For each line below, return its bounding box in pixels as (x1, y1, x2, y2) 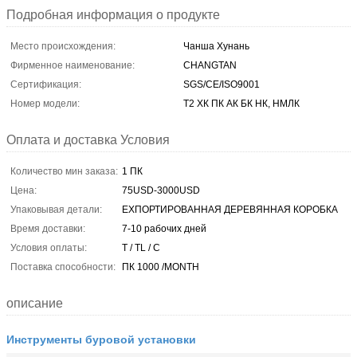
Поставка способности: (10, 261, 116, 273)
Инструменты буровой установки (6, 330, 196, 347)
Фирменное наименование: (10, 59, 135, 71)
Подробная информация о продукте (6, 7, 220, 22)
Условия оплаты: (10, 241, 87, 253)
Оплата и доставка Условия (6, 132, 170, 147)
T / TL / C (122, 241, 160, 253)
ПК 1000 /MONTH (122, 261, 199, 273)
